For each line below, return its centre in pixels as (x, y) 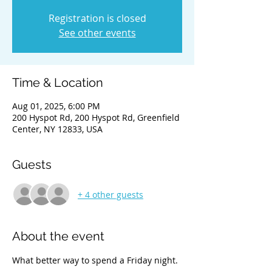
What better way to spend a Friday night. (96, 260)
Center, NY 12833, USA (57, 129)
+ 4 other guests (110, 194)
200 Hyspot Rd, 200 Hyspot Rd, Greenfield (96, 117)
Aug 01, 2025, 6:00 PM (56, 106)
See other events (97, 33)
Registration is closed (97, 18)
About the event (58, 236)
